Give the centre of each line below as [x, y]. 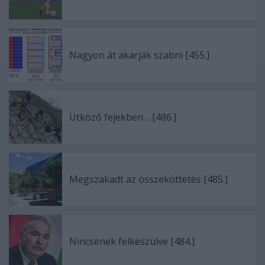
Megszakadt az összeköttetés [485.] [148, 179]
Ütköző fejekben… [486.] [123, 117]
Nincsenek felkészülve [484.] [132, 241]
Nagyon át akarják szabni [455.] [139, 55]
